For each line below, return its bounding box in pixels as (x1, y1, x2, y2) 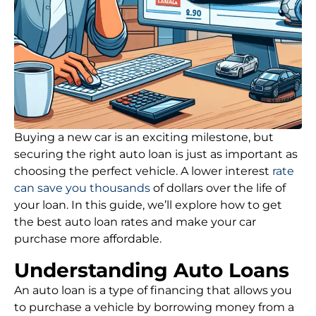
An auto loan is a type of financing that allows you (14, 284, 292, 297)
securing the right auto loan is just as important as (14, 147, 298, 161)
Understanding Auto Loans (14, 258, 289, 282)
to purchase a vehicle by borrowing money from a (14, 300, 294, 314)
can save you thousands (14, 181, 150, 195)
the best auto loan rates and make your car (14, 215, 256, 229)
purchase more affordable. (14, 232, 162, 245)
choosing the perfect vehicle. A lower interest (14, 164, 272, 178)
